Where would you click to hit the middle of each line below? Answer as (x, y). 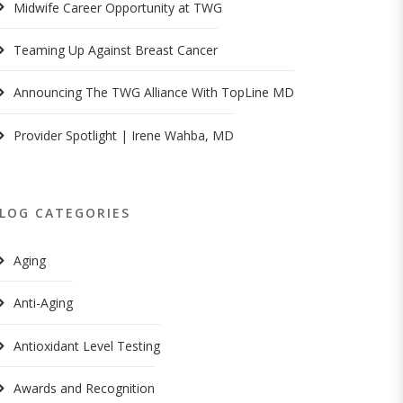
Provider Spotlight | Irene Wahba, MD (124, 135)
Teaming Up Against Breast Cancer (116, 49)
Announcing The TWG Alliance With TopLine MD (154, 93)
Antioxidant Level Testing (87, 345)
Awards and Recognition (85, 388)
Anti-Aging (44, 303)
